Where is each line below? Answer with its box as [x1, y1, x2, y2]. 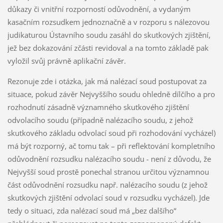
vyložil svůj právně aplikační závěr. [7, 56, 126, 66]
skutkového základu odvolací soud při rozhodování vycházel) [7, 128, 216, 138]
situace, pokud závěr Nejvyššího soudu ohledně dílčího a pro [7, 89, 215, 100]
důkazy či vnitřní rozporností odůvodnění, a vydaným [7, 4, 191, 14]
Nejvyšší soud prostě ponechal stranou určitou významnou [7, 167, 209, 177]
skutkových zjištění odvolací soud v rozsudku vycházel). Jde [7, 193, 210, 203]
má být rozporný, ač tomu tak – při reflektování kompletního [7, 141, 215, 151]
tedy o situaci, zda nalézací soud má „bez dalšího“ [7, 206, 176, 216]
